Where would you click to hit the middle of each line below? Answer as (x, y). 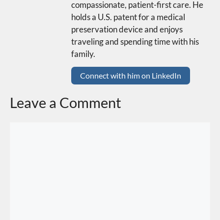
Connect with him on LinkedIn (131, 75)
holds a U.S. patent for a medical (128, 17)
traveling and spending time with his (135, 42)
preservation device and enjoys (127, 29)
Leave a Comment (66, 102)
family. (83, 54)
